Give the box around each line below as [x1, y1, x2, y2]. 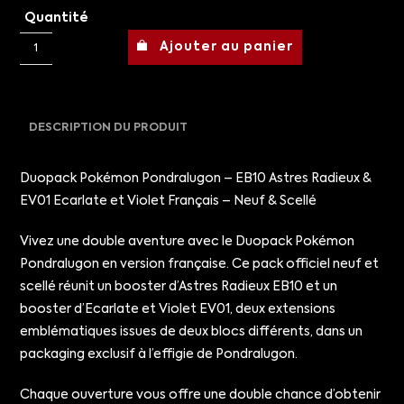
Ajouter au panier [160, 41, 294, 53]
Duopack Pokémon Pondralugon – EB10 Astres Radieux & [20, 172, 372, 185]
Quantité [24, 12, 89, 24]
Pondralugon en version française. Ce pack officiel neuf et [20, 258, 380, 271]
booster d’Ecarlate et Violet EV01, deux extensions [20, 303, 336, 316]
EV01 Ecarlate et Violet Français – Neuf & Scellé [20, 195, 317, 207]
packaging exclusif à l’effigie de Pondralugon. [20, 348, 298, 361]
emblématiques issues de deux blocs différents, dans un [20, 326, 363, 338]
